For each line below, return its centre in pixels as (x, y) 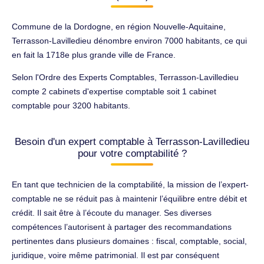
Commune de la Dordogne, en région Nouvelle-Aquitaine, (119, 26)
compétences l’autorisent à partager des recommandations (122, 227)
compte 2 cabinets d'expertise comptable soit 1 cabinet (114, 91)
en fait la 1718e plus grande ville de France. (94, 55)
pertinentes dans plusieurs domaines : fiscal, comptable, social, (129, 241)
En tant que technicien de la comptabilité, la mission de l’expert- (130, 184)
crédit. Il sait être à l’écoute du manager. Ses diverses (112, 212)
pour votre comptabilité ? (132, 153)
